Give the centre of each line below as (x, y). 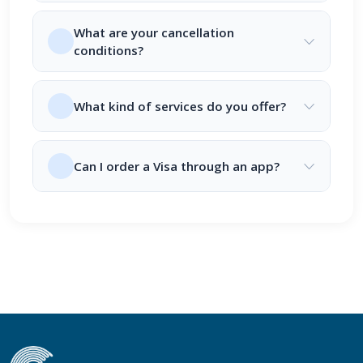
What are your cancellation (154, 32)
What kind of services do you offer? (180, 106)
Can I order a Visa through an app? (177, 166)
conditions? (109, 50)
